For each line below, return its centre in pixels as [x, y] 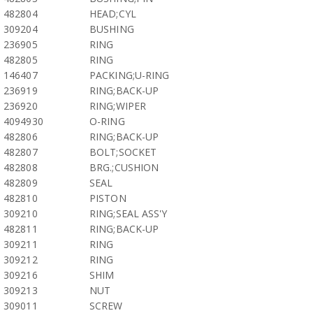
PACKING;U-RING [130, 75]
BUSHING [112, 29]
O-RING [107, 121]
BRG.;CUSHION [124, 167]
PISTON [108, 198]
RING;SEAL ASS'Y [129, 213]
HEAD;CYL [113, 14]
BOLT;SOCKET [123, 152]
